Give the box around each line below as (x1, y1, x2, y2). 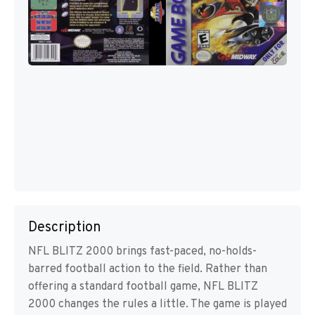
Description (28, 219, 101, 238)
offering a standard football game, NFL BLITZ (28, 280, 258, 295)
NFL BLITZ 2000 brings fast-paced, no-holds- (28, 245, 257, 259)
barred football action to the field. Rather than (28, 262, 267, 277)
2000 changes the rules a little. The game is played (28, 297, 287, 312)
